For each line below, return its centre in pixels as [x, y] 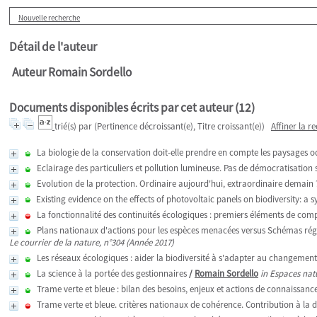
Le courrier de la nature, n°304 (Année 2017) [92, 242]
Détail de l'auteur [53, 47]
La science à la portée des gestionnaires [112, 273]
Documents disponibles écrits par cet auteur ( [124, 108]
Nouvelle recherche [49, 18]
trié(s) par [74, 126]
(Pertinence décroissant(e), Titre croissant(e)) [179, 126]
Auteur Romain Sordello [72, 72]
